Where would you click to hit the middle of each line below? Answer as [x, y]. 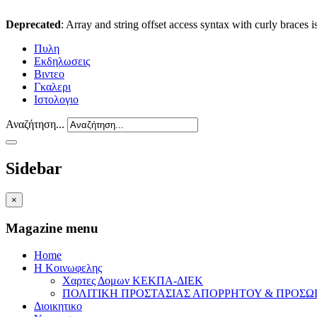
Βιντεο [49, 74]
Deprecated [33, 24]
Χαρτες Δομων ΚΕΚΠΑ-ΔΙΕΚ [133, 281]
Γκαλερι [52, 87]
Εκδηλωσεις [62, 61]
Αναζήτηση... [35, 124]
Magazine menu [52, 228]
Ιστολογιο [56, 99]
